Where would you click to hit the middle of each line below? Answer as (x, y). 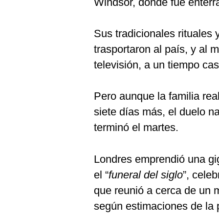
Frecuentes (30, 33)
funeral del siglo (146, 175)
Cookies (25, 9)
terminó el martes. (136, 127)
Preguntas (28, 25)
